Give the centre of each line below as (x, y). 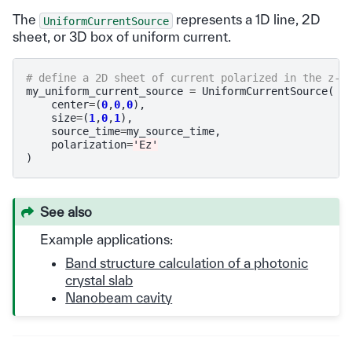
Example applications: (107, 239)
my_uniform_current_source (104, 92)
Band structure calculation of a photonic (187, 262)
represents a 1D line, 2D (247, 20)
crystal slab (99, 280)
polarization (89, 145)
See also (66, 211)
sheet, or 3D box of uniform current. (122, 37)
